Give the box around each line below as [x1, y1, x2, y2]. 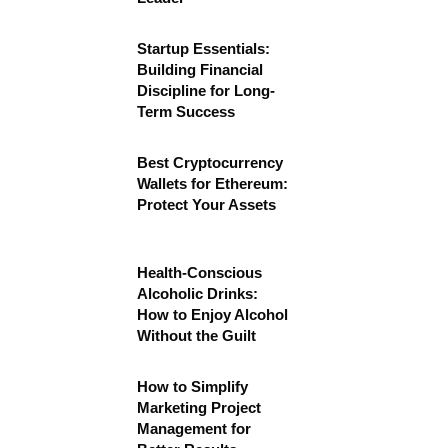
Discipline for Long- [137, 82, 275, 99]
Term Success [137, 103, 235, 120]
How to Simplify [137, 378, 248, 395]
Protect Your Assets [137, 196, 276, 213]
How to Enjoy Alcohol [137, 306, 288, 323]
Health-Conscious [137, 264, 262, 281]
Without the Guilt [137, 327, 256, 344]
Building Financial [137, 61, 263, 78]
